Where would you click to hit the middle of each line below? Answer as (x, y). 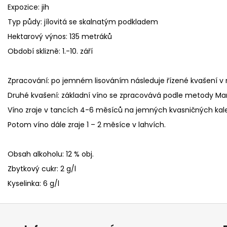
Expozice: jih (28, 7)
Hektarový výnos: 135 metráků (60, 36)
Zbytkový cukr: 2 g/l (42, 168)
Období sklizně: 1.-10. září (50, 51)
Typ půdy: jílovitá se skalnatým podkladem (83, 22)
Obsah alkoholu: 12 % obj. (51, 154)
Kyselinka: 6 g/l (33, 183)
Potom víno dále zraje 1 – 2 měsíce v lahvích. (87, 124)
